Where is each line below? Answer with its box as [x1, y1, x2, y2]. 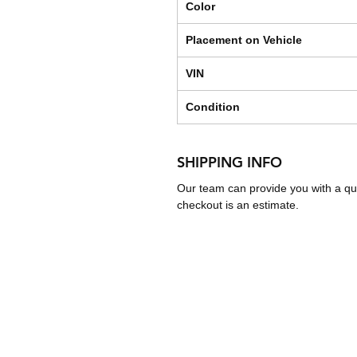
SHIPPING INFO [177, 153, 282, 172]
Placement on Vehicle [186, 33, 302, 47]
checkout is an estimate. [177, 198, 299, 212]
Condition [186, 100, 240, 114]
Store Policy [232, 317, 307, 334]
